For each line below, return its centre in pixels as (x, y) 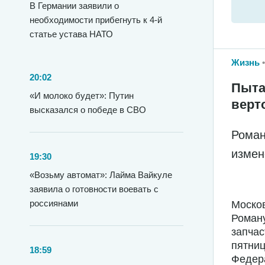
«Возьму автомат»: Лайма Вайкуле (101, 175)
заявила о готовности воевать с (94, 189)
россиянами (54, 203)
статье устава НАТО (71, 34)
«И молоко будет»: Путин (82, 96)
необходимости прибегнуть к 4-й (96, 20)
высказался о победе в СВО (88, 110)
